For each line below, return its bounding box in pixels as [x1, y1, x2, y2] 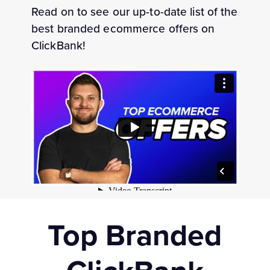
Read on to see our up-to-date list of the [31, 3, 238, 20]
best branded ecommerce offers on [31, 20, 215, 37]
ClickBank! [31, 37, 86, 54]
